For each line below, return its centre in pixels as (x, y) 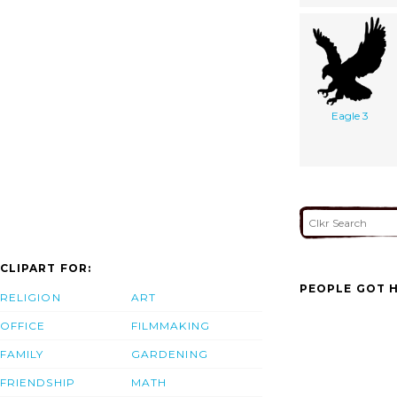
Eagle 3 (350, 115)
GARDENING (170, 354)
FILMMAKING (171, 326)
